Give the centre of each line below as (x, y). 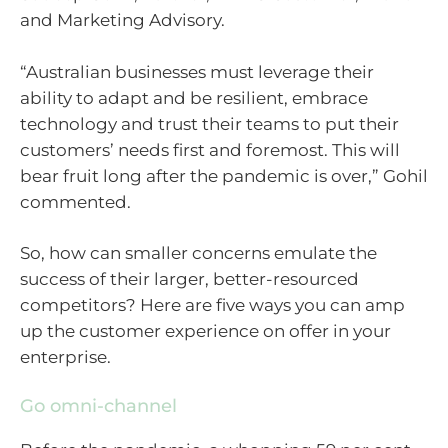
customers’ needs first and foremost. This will (210, 149)
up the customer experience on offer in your (205, 331)
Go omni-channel (98, 405)
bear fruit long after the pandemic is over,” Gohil (224, 175)
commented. (75, 201)
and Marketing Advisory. (122, 20)
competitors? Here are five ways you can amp (212, 305)
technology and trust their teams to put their (209, 123)
